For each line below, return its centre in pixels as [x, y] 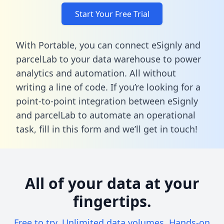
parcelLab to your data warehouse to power [108, 59]
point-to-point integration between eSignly [107, 101]
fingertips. [112, 201]
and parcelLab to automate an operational [106, 115]
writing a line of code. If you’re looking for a [108, 87]
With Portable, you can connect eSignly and [108, 45]
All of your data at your [112, 183]
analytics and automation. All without [96, 73]
